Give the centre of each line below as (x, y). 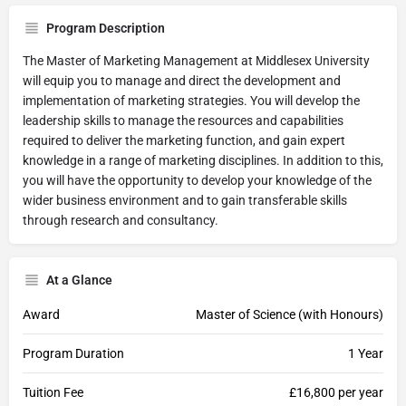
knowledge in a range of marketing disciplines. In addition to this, (203, 160)
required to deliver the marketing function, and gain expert (184, 140)
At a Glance (79, 280)
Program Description (106, 28)
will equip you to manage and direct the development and (182, 80)
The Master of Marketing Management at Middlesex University (196, 60)
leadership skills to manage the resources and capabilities (183, 120)
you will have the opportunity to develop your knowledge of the (197, 180)
